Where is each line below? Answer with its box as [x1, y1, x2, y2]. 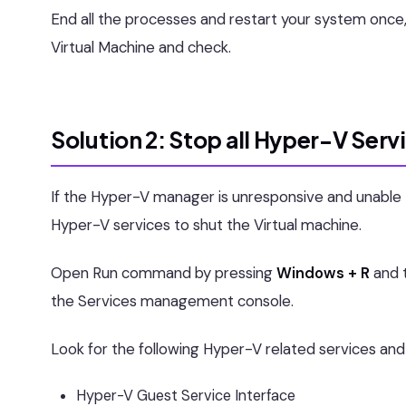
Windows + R [276, 263, 373, 283]
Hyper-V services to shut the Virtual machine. [51, 215, 362, 235]
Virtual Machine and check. [51, 37, 231, 57]
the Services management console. [51, 291, 294, 311]
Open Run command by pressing [51, 263, 276, 283]
